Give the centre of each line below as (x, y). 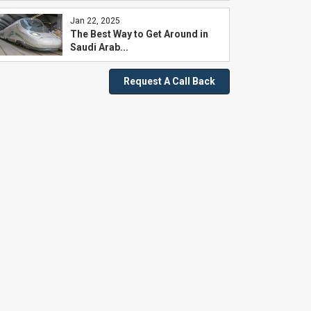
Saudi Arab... (99, 47)
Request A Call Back (169, 81)
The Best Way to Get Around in (139, 34)
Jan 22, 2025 (95, 21)
